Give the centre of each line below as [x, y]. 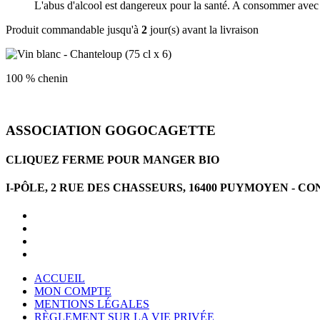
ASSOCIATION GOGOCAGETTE [111, 130]
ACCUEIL [60, 279]
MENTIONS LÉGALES [92, 304]
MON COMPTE [73, 291]
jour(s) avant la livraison [203, 29]
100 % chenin [37, 78]
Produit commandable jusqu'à [74, 29]
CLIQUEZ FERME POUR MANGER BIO [112, 159]
